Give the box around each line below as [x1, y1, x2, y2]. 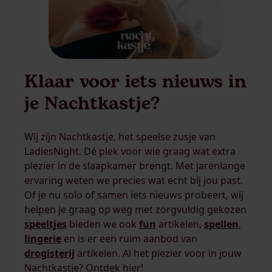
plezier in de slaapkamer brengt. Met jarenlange [24, 158, 245, 172]
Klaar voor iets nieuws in [24, 67, 246, 96]
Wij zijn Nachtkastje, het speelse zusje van [24, 129, 216, 143]
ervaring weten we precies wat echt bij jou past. [24, 173, 243, 187]
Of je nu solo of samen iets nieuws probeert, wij [24, 188, 243, 202]
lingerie [24, 231, 61, 245]
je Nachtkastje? [24, 89, 160, 118]
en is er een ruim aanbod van [61, 231, 197, 245]
